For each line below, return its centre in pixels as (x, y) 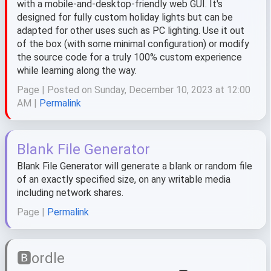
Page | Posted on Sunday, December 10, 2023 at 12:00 (134, 90)
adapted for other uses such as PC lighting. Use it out (131, 31)
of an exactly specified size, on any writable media (124, 179)
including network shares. (70, 193)
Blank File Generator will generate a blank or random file (135, 166)
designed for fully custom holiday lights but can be (125, 17)
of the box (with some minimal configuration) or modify (133, 44)
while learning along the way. (77, 70)
